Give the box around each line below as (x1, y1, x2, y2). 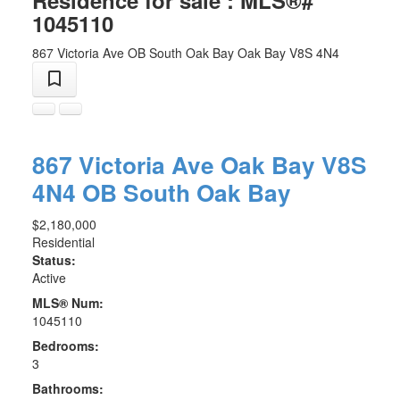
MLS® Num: (31, 294, 104, 312)
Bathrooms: (31, 379, 104, 398)
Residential (31, 233, 95, 252)
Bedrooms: (31, 337, 99, 355)
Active (31, 269, 66, 287)
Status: (31, 251, 76, 270)
